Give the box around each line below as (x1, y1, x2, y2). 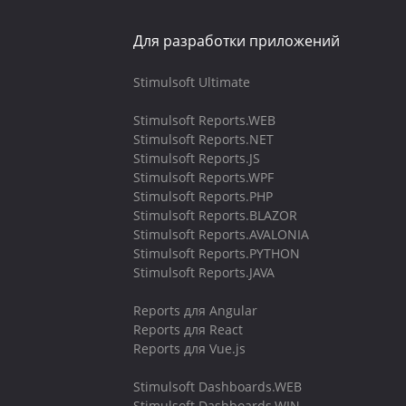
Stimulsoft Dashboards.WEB (133, 378, 302, 395)
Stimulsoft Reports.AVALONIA (133, 226, 309, 243)
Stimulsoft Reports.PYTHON (133, 245, 300, 262)
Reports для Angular (133, 302, 257, 319)
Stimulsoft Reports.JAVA (133, 264, 275, 281)
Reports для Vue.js (133, 340, 246, 357)
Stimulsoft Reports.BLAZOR (133, 207, 297, 224)
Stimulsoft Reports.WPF (133, 169, 274, 186)
